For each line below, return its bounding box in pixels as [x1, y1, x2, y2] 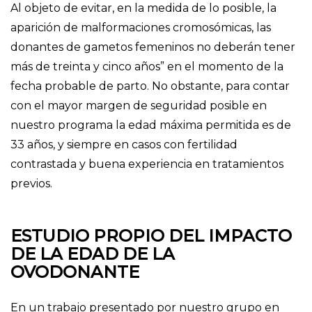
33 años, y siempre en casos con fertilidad [10, 138, 237, 152]
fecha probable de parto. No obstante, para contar [10, 79, 290, 93]
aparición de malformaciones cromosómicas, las [10, 21, 271, 35]
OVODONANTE [10, 262, 139, 283]
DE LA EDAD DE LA [10, 244, 175, 265]
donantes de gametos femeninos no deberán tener [10, 40, 295, 54]
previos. [10, 177, 52, 191]
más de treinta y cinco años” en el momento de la [10, 60, 283, 74]
